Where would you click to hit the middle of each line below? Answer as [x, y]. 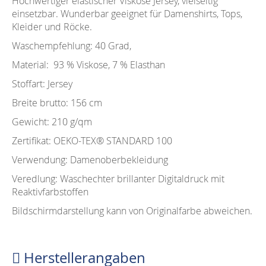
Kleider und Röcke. [52, 27]
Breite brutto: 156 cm [57, 103]
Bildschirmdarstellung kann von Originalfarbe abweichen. [132, 211]
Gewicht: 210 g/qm [52, 122]
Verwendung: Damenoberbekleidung [90, 160]
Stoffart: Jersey [42, 84]
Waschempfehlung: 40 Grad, [73, 46]
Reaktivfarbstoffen [50, 192]
